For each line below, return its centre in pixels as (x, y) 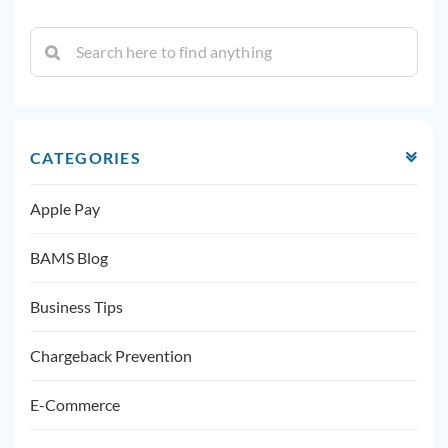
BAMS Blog (69, 257)
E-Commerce (75, 404)
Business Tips (76, 306)
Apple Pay (65, 208)
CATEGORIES (85, 157)
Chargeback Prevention (111, 355)
